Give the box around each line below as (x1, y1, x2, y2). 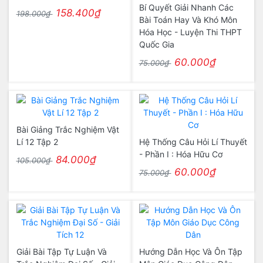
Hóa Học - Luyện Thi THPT (139, 27, 242, 37)
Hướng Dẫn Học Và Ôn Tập (139, 247, 242, 257)
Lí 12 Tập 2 (16, 137, 58, 147)
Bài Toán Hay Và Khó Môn (139, 15, 237, 25)
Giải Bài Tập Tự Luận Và (16, 247, 107, 257)
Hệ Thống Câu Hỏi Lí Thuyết (139, 137, 247, 147)
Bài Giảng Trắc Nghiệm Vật (16, 124, 119, 134)
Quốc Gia (139, 39, 174, 49)
